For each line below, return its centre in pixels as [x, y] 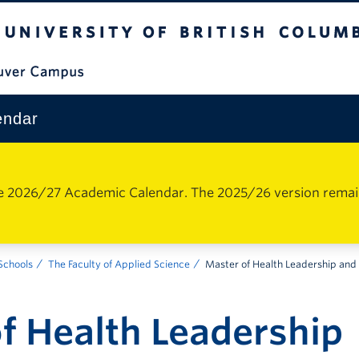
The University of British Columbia [115, 12]
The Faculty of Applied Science [119, 264]
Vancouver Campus [284, 70]
